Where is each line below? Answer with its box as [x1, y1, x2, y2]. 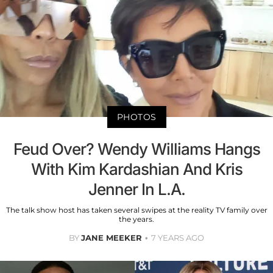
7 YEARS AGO [151, 233, 204, 243]
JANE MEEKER [81, 233, 142, 243]
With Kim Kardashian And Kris [30, 160, 243, 179]
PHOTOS [116, 112, 157, 123]
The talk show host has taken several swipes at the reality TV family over [5, 205, 268, 215]
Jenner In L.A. [88, 180, 185, 199]
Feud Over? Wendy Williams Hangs [13, 140, 260, 159]
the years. [119, 214, 154, 224]
